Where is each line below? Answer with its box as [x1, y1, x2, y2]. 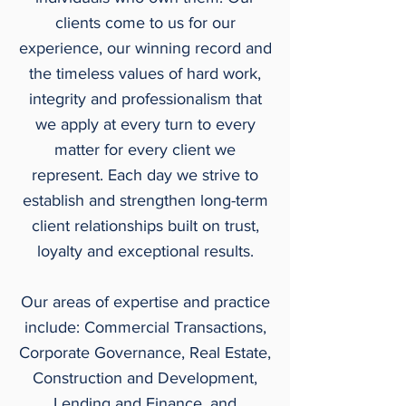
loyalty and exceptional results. [36, 242, 254, 260]
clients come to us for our [54, 14, 236, 32]
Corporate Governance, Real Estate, [19, 343, 271, 362]
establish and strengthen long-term [22, 191, 268, 209]
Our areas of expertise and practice [20, 293, 270, 311]
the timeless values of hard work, [29, 64, 261, 82]
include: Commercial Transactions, [24, 318, 266, 336]
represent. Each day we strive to [32, 166, 258, 184]
